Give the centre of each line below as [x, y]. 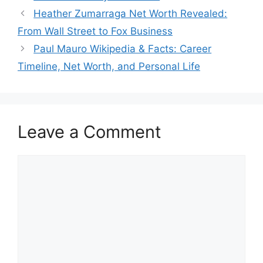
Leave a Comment [90, 131]
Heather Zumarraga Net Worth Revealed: [131, 13]
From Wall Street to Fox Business [95, 31]
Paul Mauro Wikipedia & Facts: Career [123, 48]
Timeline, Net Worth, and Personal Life [109, 66]
